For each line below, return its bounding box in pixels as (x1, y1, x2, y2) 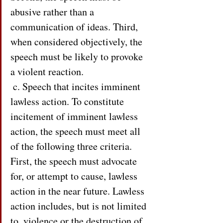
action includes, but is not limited (10, 199, 149, 213)
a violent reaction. (10, 65, 84, 78)
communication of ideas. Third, (10, 20, 140, 33)
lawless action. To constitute (10, 95, 126, 108)
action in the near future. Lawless (10, 184, 147, 198)
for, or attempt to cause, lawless (10, 169, 140, 183)
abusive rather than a (10, 5, 97, 18)
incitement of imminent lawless (10, 110, 140, 123)
